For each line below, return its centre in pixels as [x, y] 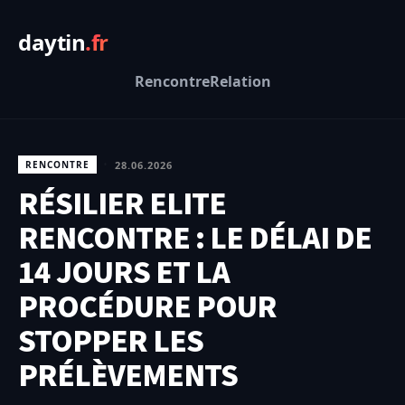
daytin [52, 42]
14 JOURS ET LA [124, 273]
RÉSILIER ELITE [122, 204]
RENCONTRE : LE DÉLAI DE [195, 239]
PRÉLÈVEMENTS [128, 376]
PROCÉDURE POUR [147, 307]
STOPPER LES [111, 342]
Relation [240, 81]
